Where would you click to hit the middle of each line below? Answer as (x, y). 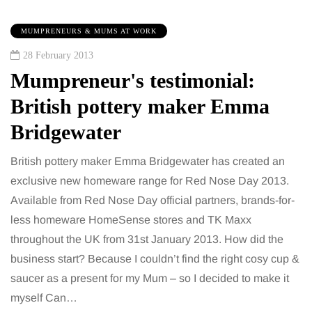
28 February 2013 (58, 56)
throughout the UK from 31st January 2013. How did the (147, 240)
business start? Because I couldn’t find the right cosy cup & (155, 259)
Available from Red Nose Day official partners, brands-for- (153, 201)
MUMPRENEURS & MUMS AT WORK (89, 31)
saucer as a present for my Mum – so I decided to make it (150, 279)
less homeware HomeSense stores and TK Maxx (131, 220)
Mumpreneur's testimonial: (133, 81)
